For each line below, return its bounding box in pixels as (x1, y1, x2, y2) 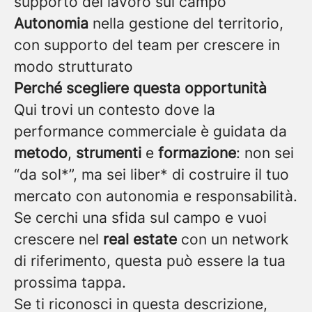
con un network (177, 231, 288, 248)
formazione (158, 144, 236, 162)
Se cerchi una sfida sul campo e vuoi (14, 209, 267, 226)
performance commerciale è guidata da (14, 123, 287, 140)
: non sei (236, 144, 294, 162)
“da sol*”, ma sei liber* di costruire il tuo (14, 166, 289, 183)
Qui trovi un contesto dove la (14, 101, 215, 118)
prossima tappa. (14, 274, 126, 291)
